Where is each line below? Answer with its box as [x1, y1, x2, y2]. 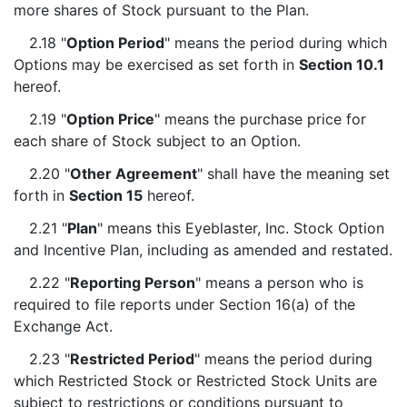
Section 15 [69, 186, 143, 204]
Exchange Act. [14, 317, 113, 335]
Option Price [65, 110, 154, 128]
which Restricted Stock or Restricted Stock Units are [14, 372, 377, 390]
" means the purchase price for [154, 110, 366, 128]
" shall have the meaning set [196, 164, 390, 183]
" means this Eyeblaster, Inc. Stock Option [96, 219, 384, 237]
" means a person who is [194, 273, 363, 292]
